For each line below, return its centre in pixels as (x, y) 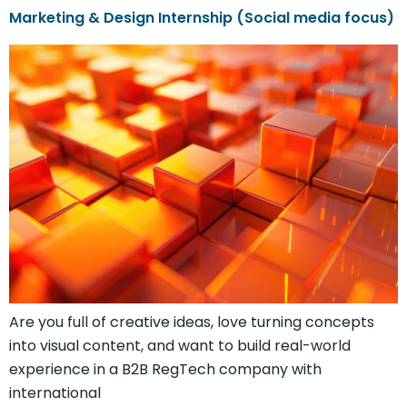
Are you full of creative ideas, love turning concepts (192, 322)
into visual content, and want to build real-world (180, 346)
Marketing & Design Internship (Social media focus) (203, 17)
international (55, 393)
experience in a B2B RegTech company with (165, 369)
